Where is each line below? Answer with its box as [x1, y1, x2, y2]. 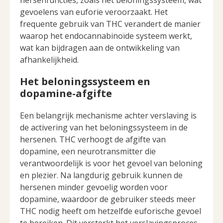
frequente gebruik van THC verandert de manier [20, 18, 201, 30]
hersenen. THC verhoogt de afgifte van [20, 134, 166, 145]
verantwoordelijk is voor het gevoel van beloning [20, 158, 203, 169]
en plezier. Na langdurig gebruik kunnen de [20, 170, 183, 181]
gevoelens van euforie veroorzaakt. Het [20, 6, 168, 18]
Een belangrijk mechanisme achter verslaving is [20, 110, 197, 121]
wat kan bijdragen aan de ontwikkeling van [20, 42, 180, 54]
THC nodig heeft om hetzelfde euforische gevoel [20, 206, 201, 217]
